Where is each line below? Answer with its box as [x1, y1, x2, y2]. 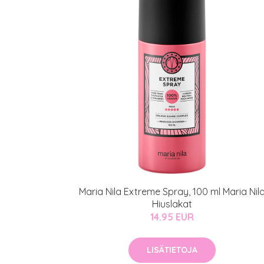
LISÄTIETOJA [147, 245, 197, 255]
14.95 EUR [150, 211, 194, 223]
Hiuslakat [152, 198, 192, 210]
